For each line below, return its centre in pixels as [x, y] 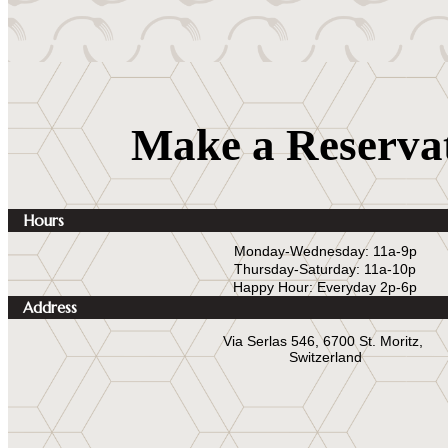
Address [50, 307]
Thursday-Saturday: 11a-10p [325, 268]
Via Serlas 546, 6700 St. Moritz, [325, 340]
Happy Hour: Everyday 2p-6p [325, 286]
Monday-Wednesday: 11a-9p [325, 250]
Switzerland [325, 356]
